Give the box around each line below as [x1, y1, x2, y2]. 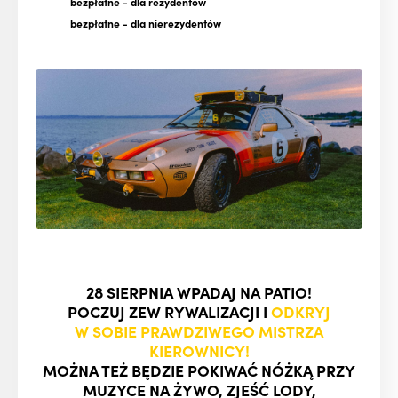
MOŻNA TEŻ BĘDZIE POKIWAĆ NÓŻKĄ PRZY [43, 359, 355, 382]
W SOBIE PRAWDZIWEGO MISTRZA [75, 320, 323, 343]
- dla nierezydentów [120, 14, 221, 30]
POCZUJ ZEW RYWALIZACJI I [68, 300, 271, 323]
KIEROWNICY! [148, 339, 250, 362]
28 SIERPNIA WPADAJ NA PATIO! [86, 281, 312, 304]
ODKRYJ [271, 300, 330, 323]
